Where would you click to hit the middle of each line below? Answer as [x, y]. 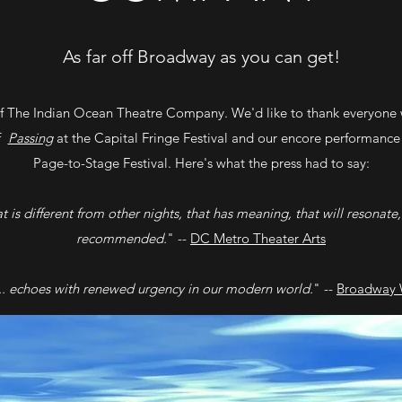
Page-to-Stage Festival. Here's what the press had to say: [201, 163]
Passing [30, 138]
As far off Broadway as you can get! [201, 57]
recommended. [122, 238]
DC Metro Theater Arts [258, 238]
